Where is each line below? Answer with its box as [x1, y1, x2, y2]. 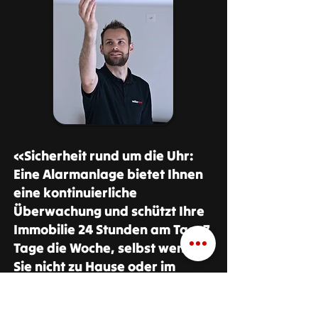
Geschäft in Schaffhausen [13, 276, 175, 293]
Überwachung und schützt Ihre [13, 202, 204, 219]
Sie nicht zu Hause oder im [13, 258, 175, 275]
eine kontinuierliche [13, 184, 137, 201]
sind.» [13, 295, 55, 312]
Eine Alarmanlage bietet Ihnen [13, 165, 203, 182]
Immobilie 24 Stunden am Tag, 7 [13, 221, 210, 238]
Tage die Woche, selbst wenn [13, 239, 192, 256]
